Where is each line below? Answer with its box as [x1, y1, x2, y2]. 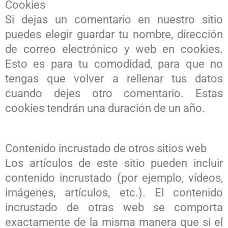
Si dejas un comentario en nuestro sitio [5, 13, 223, 26]
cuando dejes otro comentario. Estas [5, 87, 223, 100]
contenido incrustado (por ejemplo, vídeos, [5, 171, 223, 184]
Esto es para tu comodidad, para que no [5, 57, 223, 70]
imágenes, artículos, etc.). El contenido [5, 186, 223, 199]
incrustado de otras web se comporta [5, 201, 223, 214]
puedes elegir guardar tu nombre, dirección [5, 27, 223, 41]
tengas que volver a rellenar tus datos [5, 72, 223, 85]
